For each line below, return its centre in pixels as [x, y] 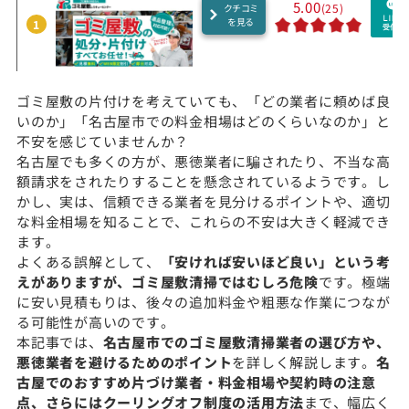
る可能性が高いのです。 [96, 321]
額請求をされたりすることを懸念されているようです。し [204, 181]
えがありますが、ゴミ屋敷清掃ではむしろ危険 [168, 281]
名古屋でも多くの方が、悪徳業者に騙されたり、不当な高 [204, 161]
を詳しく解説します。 [304, 362]
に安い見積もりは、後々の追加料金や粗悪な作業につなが [204, 301]
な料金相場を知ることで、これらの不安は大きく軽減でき [204, 221]
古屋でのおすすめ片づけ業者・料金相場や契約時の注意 [196, 382]
